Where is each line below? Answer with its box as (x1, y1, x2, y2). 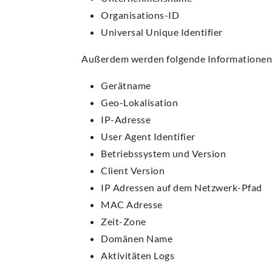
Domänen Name (101, 233, 172, 245)
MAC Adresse (101, 199, 163, 211)
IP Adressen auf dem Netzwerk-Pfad (101, 182, 262, 194)
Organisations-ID (101, 9, 179, 21)
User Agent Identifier (101, 131, 195, 143)
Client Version (101, 165, 165, 177)
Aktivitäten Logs (101, 250, 174, 262)
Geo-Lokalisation (101, 97, 178, 109)
